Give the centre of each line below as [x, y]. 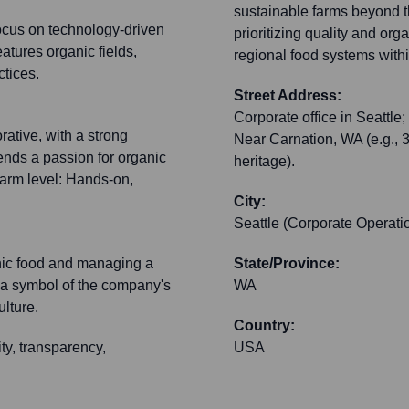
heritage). [264, 162]
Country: [264, 326]
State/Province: [287, 264]
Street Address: [288, 96]
